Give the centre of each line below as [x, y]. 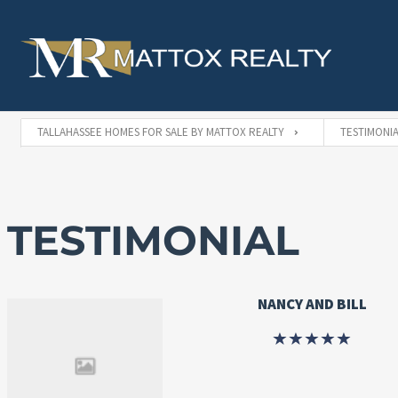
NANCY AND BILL [312, 303]
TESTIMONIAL [153, 240]
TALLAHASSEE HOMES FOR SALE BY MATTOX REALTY [160, 131]
